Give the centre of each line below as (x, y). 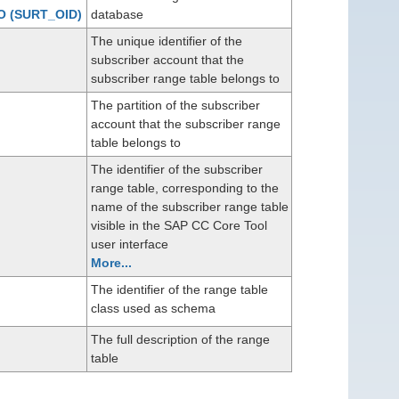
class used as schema (153, 308)
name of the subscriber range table (190, 206)
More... (111, 262)
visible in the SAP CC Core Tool (179, 225)
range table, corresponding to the (185, 187)
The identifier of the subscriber (177, 169)
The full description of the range (180, 339)
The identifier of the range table (179, 289)
